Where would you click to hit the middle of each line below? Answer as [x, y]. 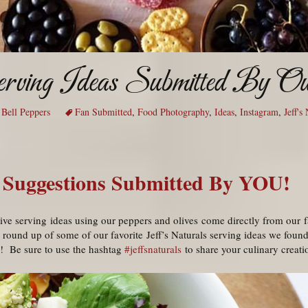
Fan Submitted [103, 112]
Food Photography [173, 112]
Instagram [259, 112]
